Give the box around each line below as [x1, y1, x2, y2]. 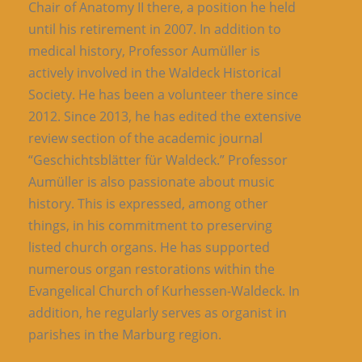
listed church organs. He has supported [28, 238, 270, 256]
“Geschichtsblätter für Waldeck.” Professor [28, 150, 288, 169]
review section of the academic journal [28, 128, 263, 147]
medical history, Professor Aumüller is [28, 41, 260, 60]
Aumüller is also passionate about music [28, 172, 275, 191]
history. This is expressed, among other [28, 194, 268, 213]
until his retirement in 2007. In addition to [28, 19, 281, 38]
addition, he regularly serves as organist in [28, 303, 287, 322]
